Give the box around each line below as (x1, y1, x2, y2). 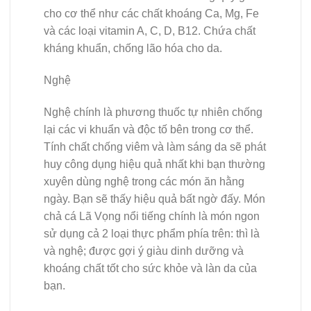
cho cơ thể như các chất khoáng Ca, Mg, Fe (44, 8, 259, 20)
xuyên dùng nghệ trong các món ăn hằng (44, 175, 244, 187)
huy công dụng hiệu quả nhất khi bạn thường (44, 158, 265, 170)
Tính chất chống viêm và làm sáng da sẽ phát (44, 140, 266, 153)
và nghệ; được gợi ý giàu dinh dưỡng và (44, 244, 244, 257)
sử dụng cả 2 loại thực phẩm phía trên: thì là (44, 227, 260, 239)
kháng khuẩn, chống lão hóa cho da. (44, 42, 222, 55)
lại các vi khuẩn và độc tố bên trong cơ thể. (44, 123, 253, 135)
